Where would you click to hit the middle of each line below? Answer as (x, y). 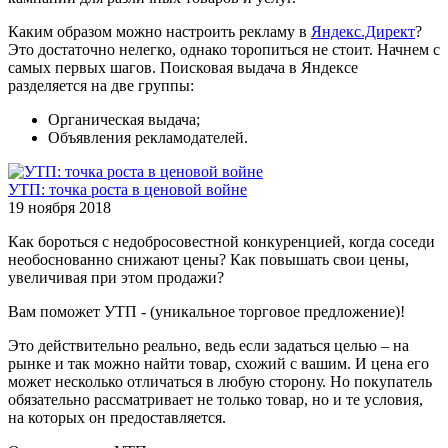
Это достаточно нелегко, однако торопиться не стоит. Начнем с (224, 49)
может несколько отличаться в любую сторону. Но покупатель (220, 381)
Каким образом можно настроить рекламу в (159, 31)
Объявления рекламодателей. (148, 137)
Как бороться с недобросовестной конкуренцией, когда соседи (221, 241)
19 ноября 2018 (59, 207)
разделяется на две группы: (101, 85)
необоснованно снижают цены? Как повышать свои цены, (208, 259)
